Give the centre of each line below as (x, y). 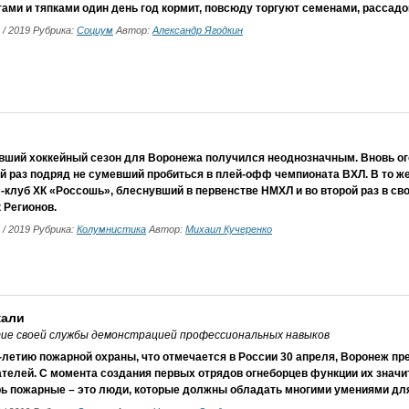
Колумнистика (111, 229)
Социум (95, 30)
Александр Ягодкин (198, 30)
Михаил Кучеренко (229, 229)
